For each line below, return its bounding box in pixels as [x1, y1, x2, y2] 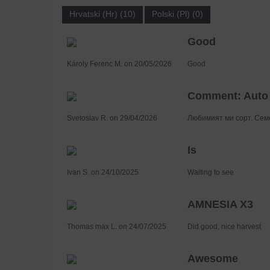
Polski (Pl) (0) [151, 9, 203, 19]
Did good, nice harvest [187, 222, 261, 231]
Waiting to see [187, 168, 234, 177]
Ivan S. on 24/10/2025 [66, 168, 139, 177]
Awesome [187, 253, 238, 265]
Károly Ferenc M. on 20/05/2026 [66, 60, 172, 69]
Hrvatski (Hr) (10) [69, 9, 136, 19]
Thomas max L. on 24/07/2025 [66, 222, 166, 231]
